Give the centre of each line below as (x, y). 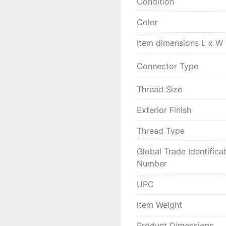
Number (152, 163)
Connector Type (167, 66)
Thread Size (159, 89)
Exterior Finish (164, 110)
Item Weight (159, 205)
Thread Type (161, 131)
